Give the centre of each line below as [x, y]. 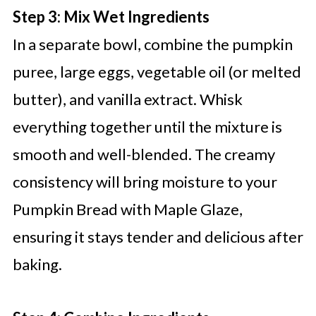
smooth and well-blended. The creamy [144, 154]
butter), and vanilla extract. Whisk [127, 99]
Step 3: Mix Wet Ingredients [111, 17]
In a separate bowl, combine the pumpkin [152, 44]
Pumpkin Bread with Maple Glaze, [127, 209]
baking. [37, 265]
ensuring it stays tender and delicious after [158, 237]
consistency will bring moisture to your [145, 182]
